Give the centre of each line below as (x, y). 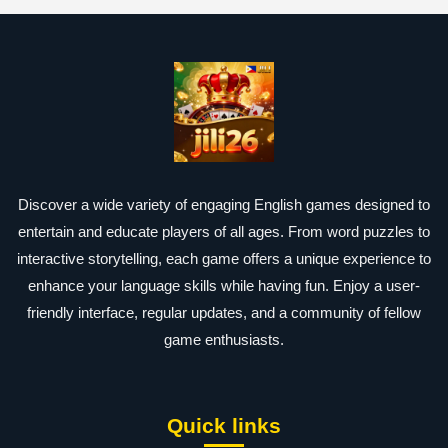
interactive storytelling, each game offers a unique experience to (224, 258)
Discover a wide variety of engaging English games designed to (224, 204)
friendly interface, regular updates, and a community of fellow (224, 312)
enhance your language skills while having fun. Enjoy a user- (224, 285)
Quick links (224, 425)
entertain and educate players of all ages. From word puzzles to (224, 231)
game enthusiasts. (224, 339)
